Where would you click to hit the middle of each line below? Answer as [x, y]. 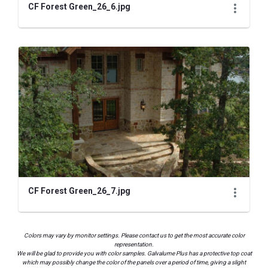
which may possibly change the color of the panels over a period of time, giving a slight [134, 262]
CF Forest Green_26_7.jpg [79, 191]
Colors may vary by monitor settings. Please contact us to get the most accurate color [134, 235]
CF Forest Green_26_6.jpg [79, 7]
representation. [134, 244]
